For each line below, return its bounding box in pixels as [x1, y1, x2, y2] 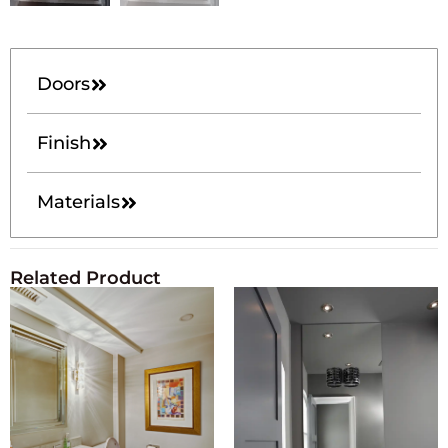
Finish [37, 132, 91, 154]
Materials [37, 191, 120, 213]
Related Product [10, 267, 161, 289]
